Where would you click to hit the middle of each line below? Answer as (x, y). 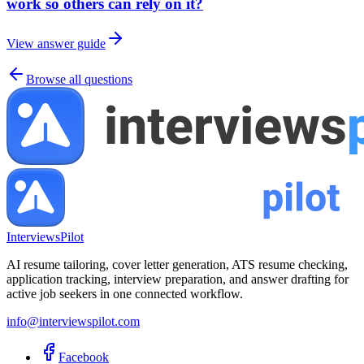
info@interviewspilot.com (73, 321)
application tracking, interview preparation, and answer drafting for (178, 279)
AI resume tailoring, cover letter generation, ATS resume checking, (177, 264)
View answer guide (56, 43)
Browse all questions (79, 79)
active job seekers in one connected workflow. (125, 293)
